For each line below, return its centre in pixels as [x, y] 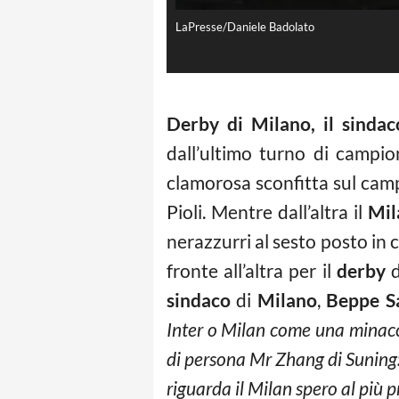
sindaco [199, 300]
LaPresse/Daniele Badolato [245, 27]
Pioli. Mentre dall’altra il [267, 212]
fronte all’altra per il [252, 271]
